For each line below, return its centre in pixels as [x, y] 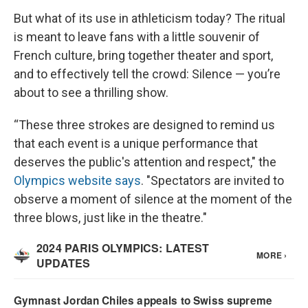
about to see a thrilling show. [91, 93]
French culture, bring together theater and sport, [143, 56]
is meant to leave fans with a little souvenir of [137, 37]
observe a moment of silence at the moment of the [153, 199]
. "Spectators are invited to [212, 181]
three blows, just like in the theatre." [110, 218]
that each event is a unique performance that [136, 144]
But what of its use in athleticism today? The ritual [150, 19]
